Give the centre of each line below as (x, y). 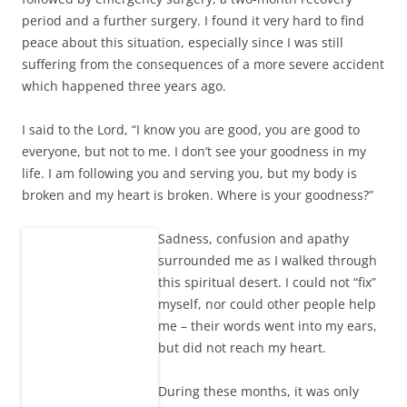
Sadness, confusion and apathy (253, 239)
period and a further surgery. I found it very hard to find (193, 21)
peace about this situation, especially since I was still (183, 43)
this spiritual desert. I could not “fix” (267, 283)
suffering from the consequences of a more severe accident (203, 65)
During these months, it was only (258, 392)
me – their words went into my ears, (268, 326)
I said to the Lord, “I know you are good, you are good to (191, 130)
